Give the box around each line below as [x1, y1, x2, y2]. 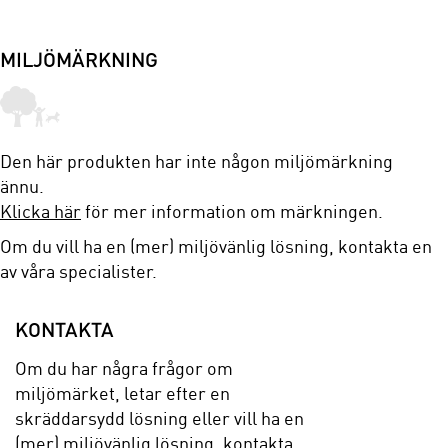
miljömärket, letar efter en [15, 382, 230, 406]
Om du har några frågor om [15, 357, 233, 381]
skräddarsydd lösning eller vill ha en [15, 407, 304, 431]
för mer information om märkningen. [81, 200, 383, 224]
